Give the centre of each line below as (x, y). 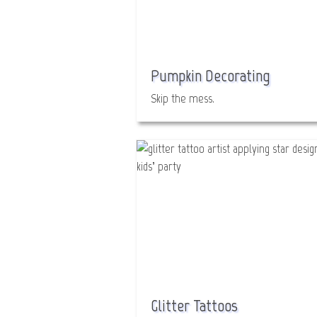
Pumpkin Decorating (211, 75)
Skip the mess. (183, 98)
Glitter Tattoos (194, 305)
